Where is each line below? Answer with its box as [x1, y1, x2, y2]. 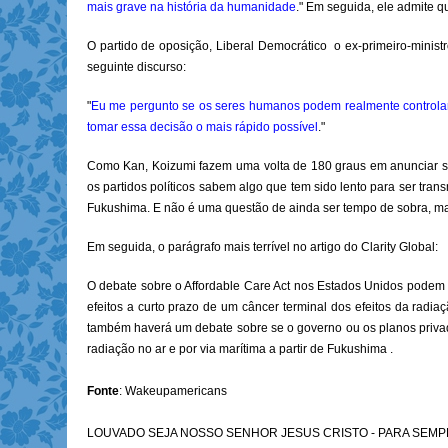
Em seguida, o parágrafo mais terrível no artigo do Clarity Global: [86, 240, 438, 255]
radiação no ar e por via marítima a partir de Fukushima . [86, 342, 393, 357]
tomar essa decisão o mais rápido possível [86, 120, 318, 135]
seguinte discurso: [86, 60, 186, 75]
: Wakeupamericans [118, 384, 227, 399]
